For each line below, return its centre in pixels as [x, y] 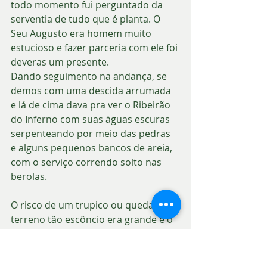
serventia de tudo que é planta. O [87, 19]
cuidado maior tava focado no [79, 233]
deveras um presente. [61, 62]
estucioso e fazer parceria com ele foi [95, 47]
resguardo [34, 248]
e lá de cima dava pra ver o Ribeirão [92, 105]
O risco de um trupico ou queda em [92, 205]
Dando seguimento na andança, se [90, 76]
